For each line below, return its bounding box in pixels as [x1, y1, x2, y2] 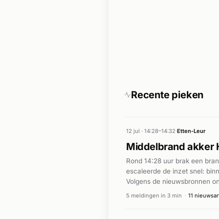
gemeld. [126, 198, 151, 206]
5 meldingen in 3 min [126, 192, 182, 199]
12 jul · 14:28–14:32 [126, 128, 175, 135]
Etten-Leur [177, 128, 205, 135]
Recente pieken [131, 89, 204, 101]
